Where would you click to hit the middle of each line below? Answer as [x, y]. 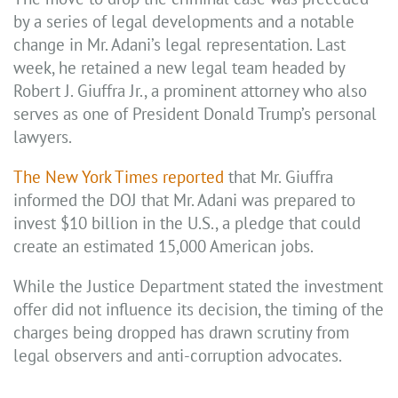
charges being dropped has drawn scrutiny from [181, 333]
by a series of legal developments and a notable [184, 22]
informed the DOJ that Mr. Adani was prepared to [184, 200]
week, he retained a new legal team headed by [179, 68]
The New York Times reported [119, 177]
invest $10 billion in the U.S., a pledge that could [187, 223]
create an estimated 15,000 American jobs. [163, 247]
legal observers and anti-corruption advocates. [178, 356]
